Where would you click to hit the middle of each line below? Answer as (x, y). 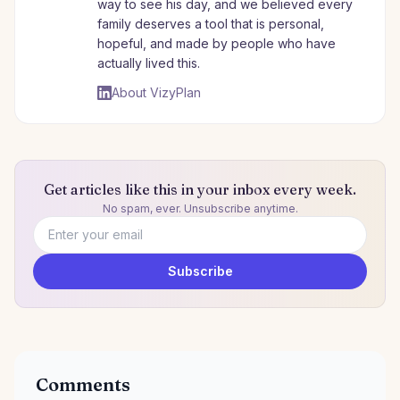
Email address (79, 262)
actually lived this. (149, 63)
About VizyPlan (156, 93)
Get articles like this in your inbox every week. (200, 190)
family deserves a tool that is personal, (211, 24)
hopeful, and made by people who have (217, 44)
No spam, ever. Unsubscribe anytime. (200, 209)
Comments (83, 385)
